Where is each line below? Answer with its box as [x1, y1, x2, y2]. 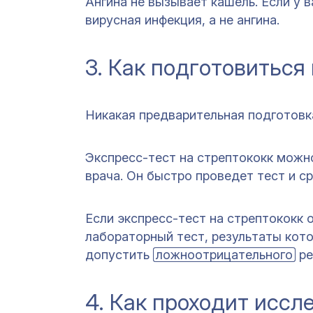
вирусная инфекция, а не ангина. [85, 13, 279, 28]
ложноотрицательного [156, 247, 293, 263]
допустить [85, 247, 153, 263]
